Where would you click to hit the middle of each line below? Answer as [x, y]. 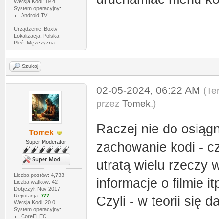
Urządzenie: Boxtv [35, 29]
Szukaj [30, 66]
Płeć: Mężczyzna [34, 43]
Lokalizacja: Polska [36, 36]
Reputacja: [27, 196]
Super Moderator [46, 142]
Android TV [34, 15]
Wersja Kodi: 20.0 [34, 202]
